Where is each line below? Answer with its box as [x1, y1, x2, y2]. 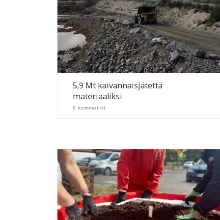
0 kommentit [73, 105, 106, 110]
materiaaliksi [73, 90, 123, 102]
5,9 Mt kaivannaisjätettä [73, 80, 163, 91]
